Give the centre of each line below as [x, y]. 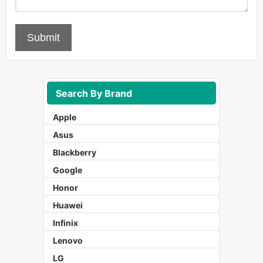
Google [68, 170]
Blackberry [75, 153]
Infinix [65, 223]
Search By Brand [94, 93]
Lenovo [68, 241]
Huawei [68, 205]
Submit [43, 38]
